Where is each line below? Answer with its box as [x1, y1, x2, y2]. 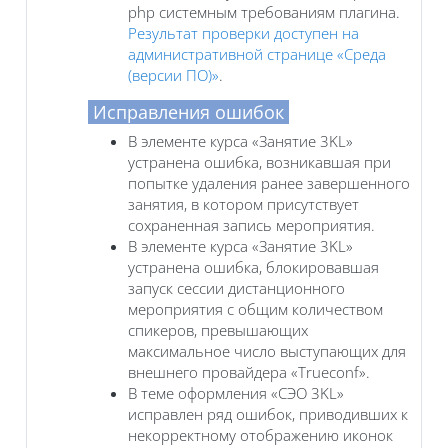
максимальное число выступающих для [128, 340, 406, 361]
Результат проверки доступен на [128, 22, 359, 43]
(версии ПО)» [128, 64, 219, 85]
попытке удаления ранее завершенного [128, 172, 410, 193]
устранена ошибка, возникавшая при [128, 151, 391, 172]
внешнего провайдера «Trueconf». [128, 361, 370, 382]
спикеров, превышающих [128, 319, 308, 340]
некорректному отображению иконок [128, 424, 393, 445]
